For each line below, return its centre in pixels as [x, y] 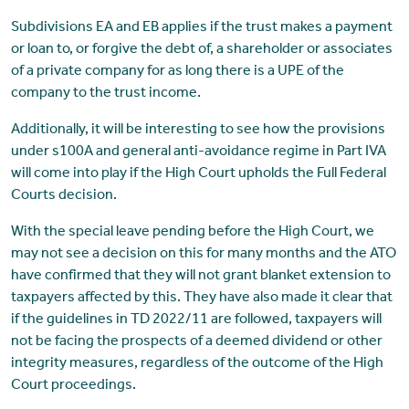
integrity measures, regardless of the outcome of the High [197, 364]
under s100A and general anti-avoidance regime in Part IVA [198, 152]
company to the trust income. [105, 94]
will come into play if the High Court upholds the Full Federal [198, 174]
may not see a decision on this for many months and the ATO [203, 254]
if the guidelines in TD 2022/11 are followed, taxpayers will [196, 320]
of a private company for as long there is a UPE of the [177, 72]
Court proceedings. [73, 386]
